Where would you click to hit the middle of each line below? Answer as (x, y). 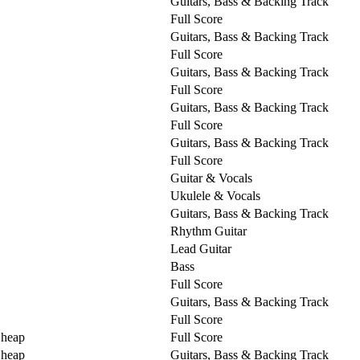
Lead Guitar (201, 248)
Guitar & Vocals (211, 178)
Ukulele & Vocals (215, 195)
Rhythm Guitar (209, 231)
